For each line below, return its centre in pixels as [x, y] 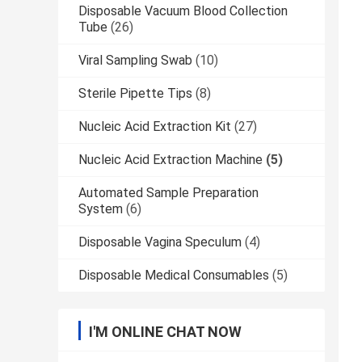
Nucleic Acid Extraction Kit [155, 127]
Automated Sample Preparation [168, 193]
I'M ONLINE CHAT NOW [165, 332]
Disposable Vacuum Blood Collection [183, 11]
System [101, 209]
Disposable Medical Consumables [174, 276]
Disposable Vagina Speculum [160, 242]
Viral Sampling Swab [135, 61]
